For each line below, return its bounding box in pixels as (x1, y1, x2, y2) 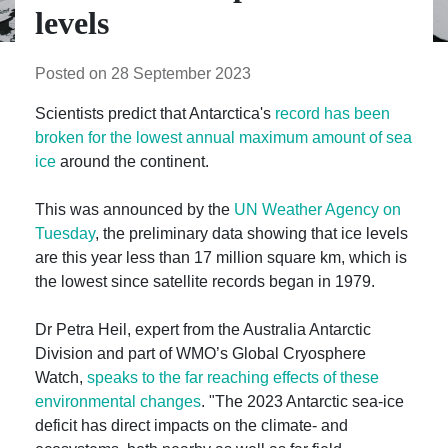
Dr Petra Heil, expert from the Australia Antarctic (35, 321, 371, 338)
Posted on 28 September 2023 (35, 65, 251, 82)
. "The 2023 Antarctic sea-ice (201, 393, 404, 410)
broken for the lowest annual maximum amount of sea (35, 129, 412, 146)
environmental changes (35, 393, 201, 410)
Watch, (35, 369, 87, 386)
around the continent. (56, 153, 209, 170)
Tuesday (35, 225, 95, 242)
